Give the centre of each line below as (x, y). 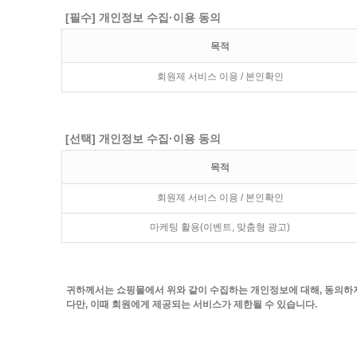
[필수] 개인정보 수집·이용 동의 (143, 18)
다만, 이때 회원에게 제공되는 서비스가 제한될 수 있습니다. (192, 304)
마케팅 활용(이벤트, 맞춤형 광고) (220, 227)
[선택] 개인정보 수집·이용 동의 (143, 139)
